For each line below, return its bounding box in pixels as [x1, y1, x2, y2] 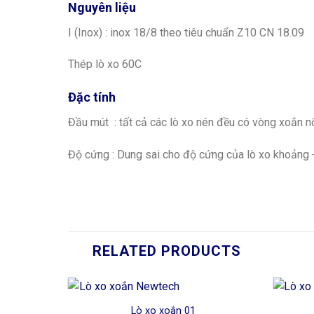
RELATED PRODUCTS [93, 242, 241, 259]
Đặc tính [68, 90, 116, 105]
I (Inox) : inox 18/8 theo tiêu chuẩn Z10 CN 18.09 [68, 25, 304, 39]
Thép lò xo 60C [68, 57, 142, 71]
